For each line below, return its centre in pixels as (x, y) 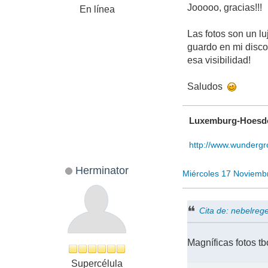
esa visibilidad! (219, 60)
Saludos (208, 87)
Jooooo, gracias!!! (225, 8)
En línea (97, 10)
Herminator (102, 170)
